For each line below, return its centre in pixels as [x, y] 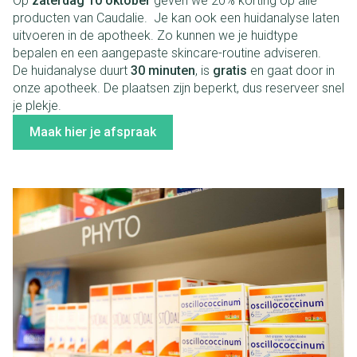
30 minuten [161, 70]
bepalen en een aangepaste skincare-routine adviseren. [169, 53]
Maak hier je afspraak [93, 131]
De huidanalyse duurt [70, 70]
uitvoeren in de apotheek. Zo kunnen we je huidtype [155, 35]
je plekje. [39, 105]
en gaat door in [291, 70]
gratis [230, 70]
